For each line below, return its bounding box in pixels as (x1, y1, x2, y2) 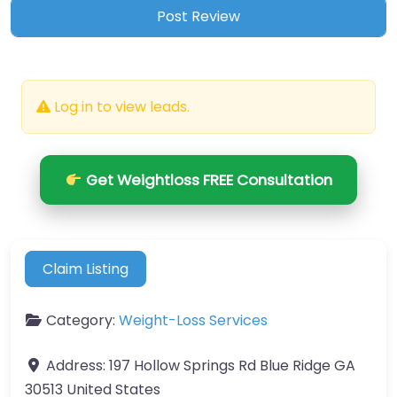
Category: (46, 309, 119, 331)
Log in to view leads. (51, 97, 190, 118)
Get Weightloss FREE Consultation (82, 169, 332, 191)
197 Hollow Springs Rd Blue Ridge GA (109, 354, 355, 376)
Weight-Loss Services (119, 309, 268, 331)
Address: (46, 354, 109, 376)
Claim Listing (43, 258, 129, 279)
